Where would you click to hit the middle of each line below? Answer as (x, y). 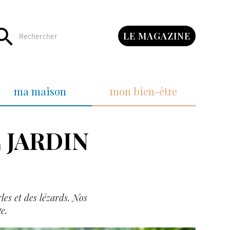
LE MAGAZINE (157, 36)
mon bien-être (144, 91)
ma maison (40, 91)
